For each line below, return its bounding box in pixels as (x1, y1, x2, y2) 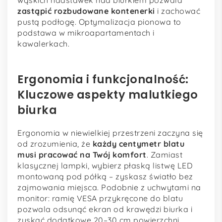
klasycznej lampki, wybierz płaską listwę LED (17, 160, 193, 170)
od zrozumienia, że (17, 138, 93, 149)
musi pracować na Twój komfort (17, 149, 147, 160)
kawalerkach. (17, 39, 69, 49)
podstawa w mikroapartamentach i (17, 28, 155, 38)
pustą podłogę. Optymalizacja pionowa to (17, 17, 181, 27)
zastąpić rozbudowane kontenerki (17, 6, 155, 16)
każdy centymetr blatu (92, 138, 184, 149)
